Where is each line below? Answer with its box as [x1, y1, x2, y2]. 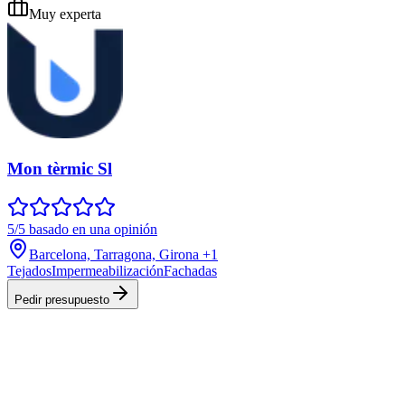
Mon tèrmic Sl [7, 159, 112, 179]
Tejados [7, 262, 52, 278]
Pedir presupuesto [14, 292, 109, 306]
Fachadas [164, 262, 217, 278]
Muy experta [29, 6, 101, 23]
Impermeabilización [52, 262, 164, 278]
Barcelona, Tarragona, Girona [29, 246, 199, 262]
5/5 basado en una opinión [7, 221, 157, 237]
